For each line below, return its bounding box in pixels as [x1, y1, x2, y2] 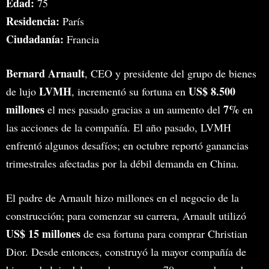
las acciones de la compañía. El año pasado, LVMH [6, 119, 231, 134]
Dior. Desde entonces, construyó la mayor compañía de [6, 244, 246, 259]
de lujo [6, 83, 39, 98]
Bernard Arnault [6, 65, 85, 81]
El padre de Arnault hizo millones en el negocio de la [6, 190, 239, 205]
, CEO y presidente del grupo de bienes [85, 65, 256, 80]
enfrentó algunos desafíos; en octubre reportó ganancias [6, 138, 249, 153]
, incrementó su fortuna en [71, 83, 186, 98]
